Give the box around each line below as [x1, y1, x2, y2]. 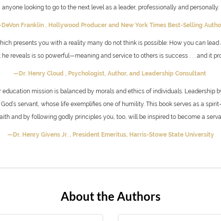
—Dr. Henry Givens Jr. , [7, 131, 73, 138]
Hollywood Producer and [48, 21, 121, 29]
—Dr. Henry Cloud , [13, 70, 68, 77]
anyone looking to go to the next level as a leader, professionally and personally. [2, 3, 219, 11]
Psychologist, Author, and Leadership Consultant [68, 70, 208, 77]
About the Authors [61, 188, 160, 203]
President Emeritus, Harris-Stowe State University [72, 131, 214, 138]
